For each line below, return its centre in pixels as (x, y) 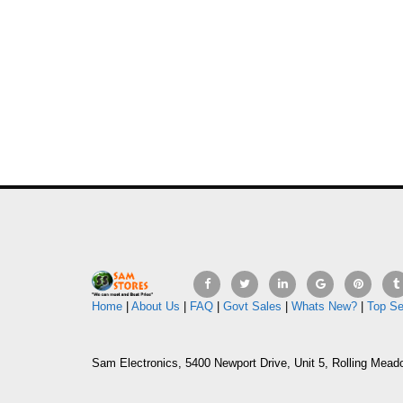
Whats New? (324, 306)
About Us (156, 306)
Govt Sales (252, 306)
